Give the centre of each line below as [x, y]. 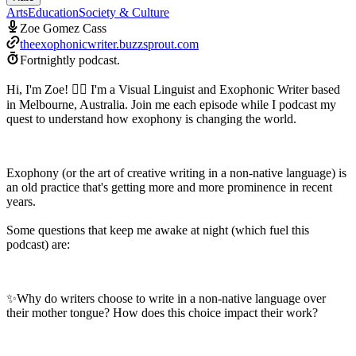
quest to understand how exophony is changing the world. [151, 118]
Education [53, 12]
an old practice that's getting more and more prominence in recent [169, 187]
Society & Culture [124, 12]
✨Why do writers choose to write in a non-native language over [166, 298]
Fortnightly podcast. [70, 60]
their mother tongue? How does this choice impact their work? [162, 312]
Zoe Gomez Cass [63, 28]
